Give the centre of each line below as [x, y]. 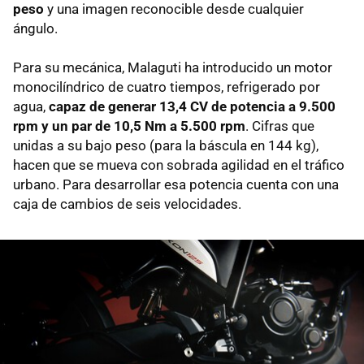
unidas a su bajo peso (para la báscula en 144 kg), [166, 145]
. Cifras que [280, 126]
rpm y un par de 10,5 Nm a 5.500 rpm [129, 126]
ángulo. [35, 28]
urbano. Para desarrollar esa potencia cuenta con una [176, 184]
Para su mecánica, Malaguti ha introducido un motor [173, 67]
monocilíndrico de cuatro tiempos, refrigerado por [167, 87]
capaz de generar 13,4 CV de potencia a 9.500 [192, 106]
